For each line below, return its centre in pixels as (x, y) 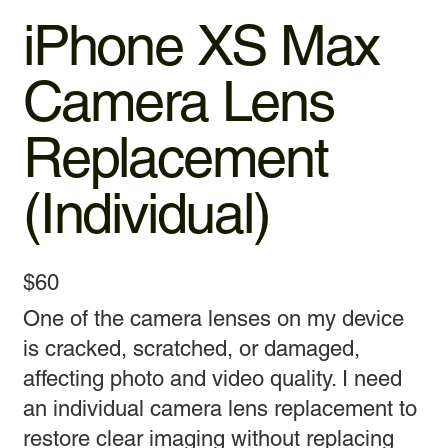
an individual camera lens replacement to (220, 408)
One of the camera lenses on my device (214, 318)
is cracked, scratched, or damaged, (192, 348)
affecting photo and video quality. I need (213, 378)
